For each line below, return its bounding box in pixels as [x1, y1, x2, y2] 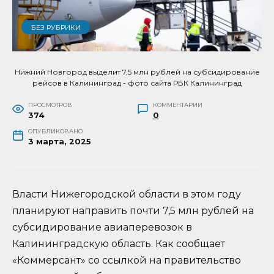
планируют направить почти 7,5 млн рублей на [12, 205, 254, 217]
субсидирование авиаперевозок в [12, 221, 192, 234]
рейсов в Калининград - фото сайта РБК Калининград [32, 78, 242, 88]
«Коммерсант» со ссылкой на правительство [12, 254, 241, 267]
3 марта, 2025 [28, 137, 91, 147]
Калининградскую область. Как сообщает [12, 238, 225, 250]
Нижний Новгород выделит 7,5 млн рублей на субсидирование [14, 67, 260, 77]
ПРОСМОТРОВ [28, 102, 72, 109]
